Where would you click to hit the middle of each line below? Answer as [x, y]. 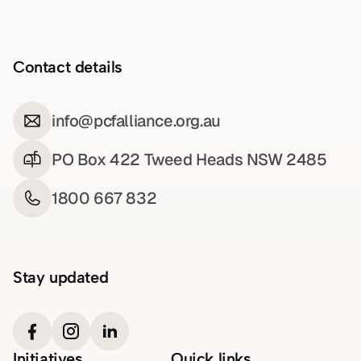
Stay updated [61, 278]
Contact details [68, 67]
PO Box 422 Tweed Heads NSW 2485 [189, 160]
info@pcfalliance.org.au [136, 121]
